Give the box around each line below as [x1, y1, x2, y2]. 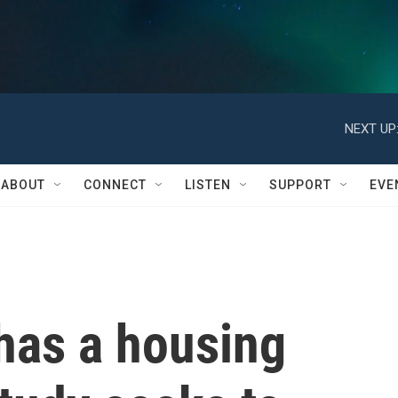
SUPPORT [269, 178, 331, 192]
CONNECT [84, 178, 147, 192]
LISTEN [185, 178, 231, 192]
